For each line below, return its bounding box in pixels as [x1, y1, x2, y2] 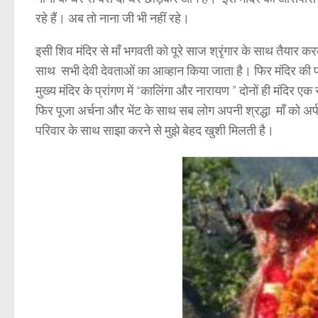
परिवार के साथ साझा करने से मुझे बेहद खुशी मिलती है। [35, 122, 274, 139]
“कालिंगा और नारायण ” [136, 82, 239, 99]
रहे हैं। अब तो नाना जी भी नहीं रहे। [35, 10, 190, 27]
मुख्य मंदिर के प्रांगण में [35, 82, 136, 99]
